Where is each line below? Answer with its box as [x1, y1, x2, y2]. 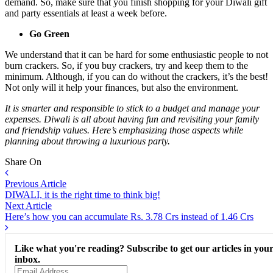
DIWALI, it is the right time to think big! [5, 189, 160, 200]
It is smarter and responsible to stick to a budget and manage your [5, 102, 260, 113]
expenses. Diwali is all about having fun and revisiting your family [5, 113, 259, 124]
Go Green [29, 28, 69, 39]
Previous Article [5, 178, 66, 189]
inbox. [15, 253, 40, 264]
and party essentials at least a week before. [5, 7, 167, 18]
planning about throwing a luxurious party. [5, 135, 170, 146]
